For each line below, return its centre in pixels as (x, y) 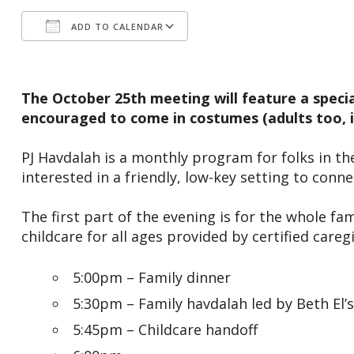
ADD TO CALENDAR (115, 27)
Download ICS (85, 55)
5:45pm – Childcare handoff (165, 330)
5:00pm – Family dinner (151, 278)
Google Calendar (250, 55)
